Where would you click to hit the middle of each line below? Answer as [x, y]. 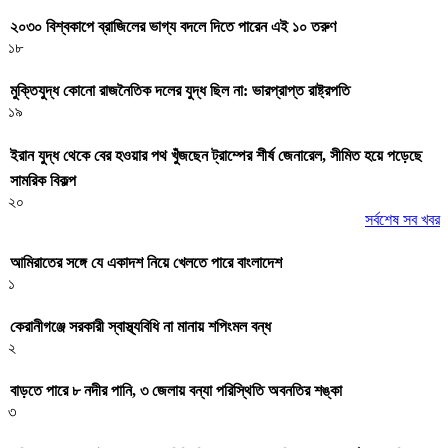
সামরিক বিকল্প [43, 180]
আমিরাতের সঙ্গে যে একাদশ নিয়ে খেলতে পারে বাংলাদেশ [146, 262]
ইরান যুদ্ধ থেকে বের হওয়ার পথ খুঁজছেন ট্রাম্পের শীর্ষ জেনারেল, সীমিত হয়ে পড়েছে [216, 155]
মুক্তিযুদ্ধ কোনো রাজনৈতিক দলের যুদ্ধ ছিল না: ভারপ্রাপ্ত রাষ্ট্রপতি [180, 91]
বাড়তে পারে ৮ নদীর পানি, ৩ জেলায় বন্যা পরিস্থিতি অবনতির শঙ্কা [176, 391]
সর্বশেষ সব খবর [402, 219]
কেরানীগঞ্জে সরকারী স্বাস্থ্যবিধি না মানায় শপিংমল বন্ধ [140, 327]
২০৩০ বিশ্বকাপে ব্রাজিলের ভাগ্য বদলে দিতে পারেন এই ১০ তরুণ [173, 27]
